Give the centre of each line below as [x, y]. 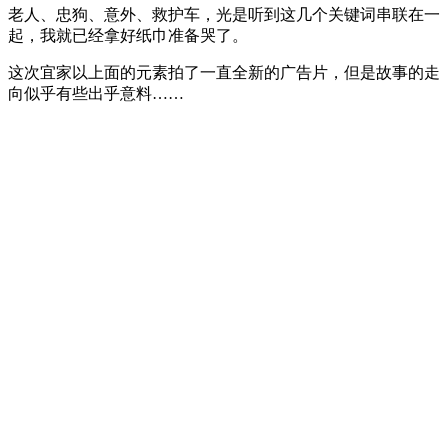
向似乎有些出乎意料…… [96, 93]
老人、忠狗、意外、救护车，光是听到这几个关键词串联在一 [224, 14]
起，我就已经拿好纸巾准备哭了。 [128, 35]
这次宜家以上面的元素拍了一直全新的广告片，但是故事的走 [224, 72]
